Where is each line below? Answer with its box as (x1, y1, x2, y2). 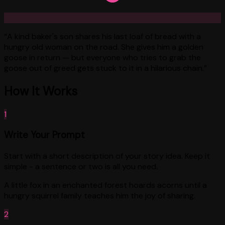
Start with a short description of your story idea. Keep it (4, 150, 210, 161)
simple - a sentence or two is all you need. (4, 161, 158, 172)
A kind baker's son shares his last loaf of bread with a (7, 31, 201, 42)
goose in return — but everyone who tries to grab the (4, 52, 201, 63)
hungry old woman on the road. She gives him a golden (4, 41, 203, 52)
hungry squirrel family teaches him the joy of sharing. (4, 190, 195, 201)
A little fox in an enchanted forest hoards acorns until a (4, 179, 207, 190)
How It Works (4, 83, 77, 99)
